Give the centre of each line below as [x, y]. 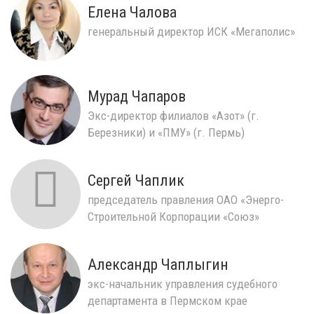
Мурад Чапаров [137, 96]
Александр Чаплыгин [158, 264]
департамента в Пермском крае [168, 300]
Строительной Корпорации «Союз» [173, 216]
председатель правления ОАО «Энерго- [186, 199]
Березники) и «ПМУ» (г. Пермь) [166, 132]
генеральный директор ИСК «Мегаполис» [191, 31]
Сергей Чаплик [136, 180]
